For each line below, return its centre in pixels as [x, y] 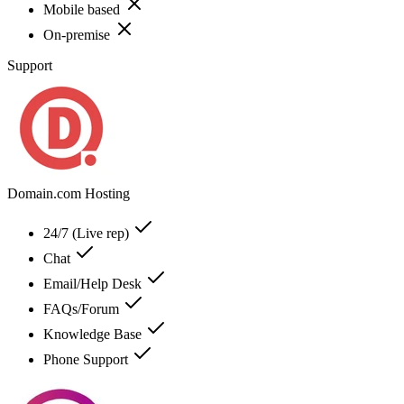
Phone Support [87, 359]
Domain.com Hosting [69, 193]
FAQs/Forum [83, 308]
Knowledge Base [94, 334]
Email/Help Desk [94, 283]
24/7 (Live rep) [88, 233]
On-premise [78, 34]
